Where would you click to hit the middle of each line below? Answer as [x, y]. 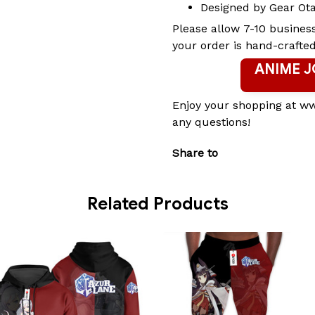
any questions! [211, 122]
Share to [195, 153]
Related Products [157, 204]
